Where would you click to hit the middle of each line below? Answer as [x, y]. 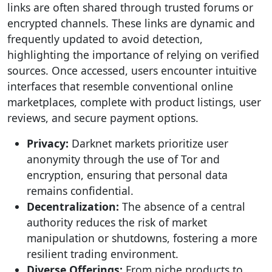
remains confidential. [80, 191]
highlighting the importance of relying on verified [133, 55]
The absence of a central [182, 206]
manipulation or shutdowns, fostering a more [142, 238]
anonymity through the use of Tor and [123, 159]
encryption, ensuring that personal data [127, 175]
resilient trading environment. [103, 254]
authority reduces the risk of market [117, 222]
